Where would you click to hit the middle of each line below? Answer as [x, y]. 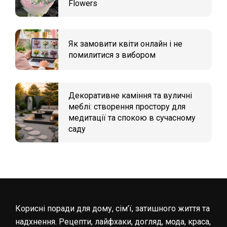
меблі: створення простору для [127, 106]
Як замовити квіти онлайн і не [125, 44]
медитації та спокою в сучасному [132, 118]
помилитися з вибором [112, 55]
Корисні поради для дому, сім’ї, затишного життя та [112, 208]
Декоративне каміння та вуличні [130, 95]
